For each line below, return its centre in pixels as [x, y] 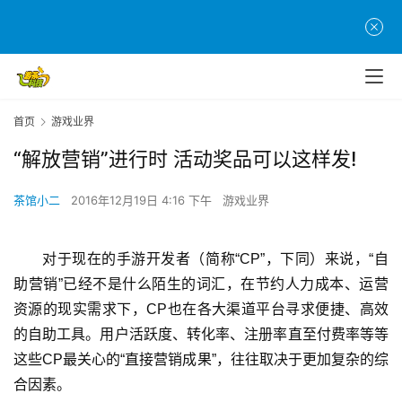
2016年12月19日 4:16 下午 [143, 201]
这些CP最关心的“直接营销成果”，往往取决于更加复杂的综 [201, 360]
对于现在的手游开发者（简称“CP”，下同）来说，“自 [215, 259]
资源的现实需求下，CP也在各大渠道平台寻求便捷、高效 [201, 310]
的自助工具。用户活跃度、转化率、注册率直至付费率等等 [201, 335]
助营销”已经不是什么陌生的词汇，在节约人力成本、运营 [201, 284]
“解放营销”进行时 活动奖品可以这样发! [185, 159]
